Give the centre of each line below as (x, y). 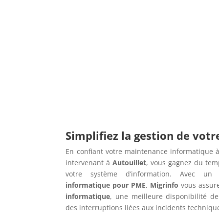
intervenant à (89, 163)
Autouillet (130, 163)
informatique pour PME (106, 185)
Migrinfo (164, 185)
